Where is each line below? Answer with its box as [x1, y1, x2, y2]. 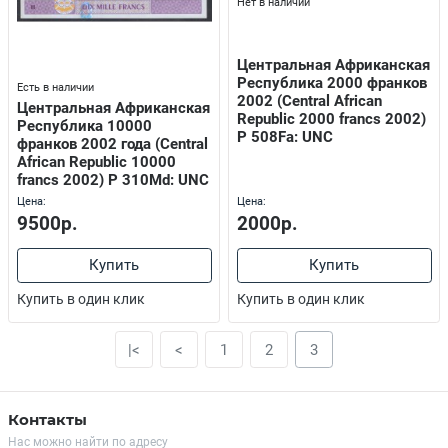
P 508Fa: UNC [236, 128, 333, 147]
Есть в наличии [16, 81, 94, 94]
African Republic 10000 [16, 152, 176, 171]
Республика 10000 [16, 116, 152, 135]
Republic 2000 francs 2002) [236, 110, 426, 129]
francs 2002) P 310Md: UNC [16, 170, 209, 189]
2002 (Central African [236, 92, 382, 111]
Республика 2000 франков [236, 74, 427, 93]
